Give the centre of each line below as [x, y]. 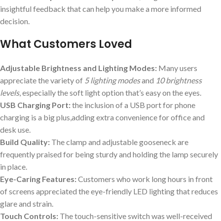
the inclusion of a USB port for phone [133, 105]
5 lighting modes [112, 80]
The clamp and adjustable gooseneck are [119, 142]
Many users [177, 68]
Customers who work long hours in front [145, 179]
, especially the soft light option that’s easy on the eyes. [110, 92]
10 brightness [179, 80]
